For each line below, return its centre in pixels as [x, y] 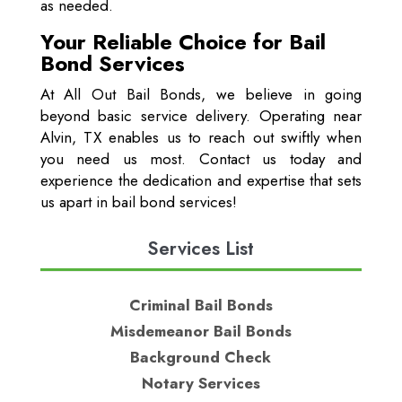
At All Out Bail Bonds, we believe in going [201, 95]
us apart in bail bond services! [138, 202]
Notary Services [201, 384]
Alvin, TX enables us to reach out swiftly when [201, 138]
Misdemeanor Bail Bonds [201, 332]
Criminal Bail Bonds [201, 306]
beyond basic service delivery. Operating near [201, 116]
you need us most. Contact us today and [201, 159]
